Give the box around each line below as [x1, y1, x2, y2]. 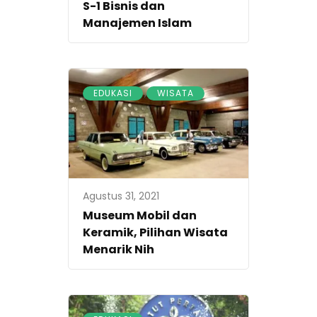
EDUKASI [93, 87, 132, 100]
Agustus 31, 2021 [83, 188, 159, 203]
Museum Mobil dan [83, 207, 197, 224]
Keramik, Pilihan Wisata [83, 224, 228, 241]
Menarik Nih [83, 241, 154, 258]
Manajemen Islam [83, 15, 192, 32]
